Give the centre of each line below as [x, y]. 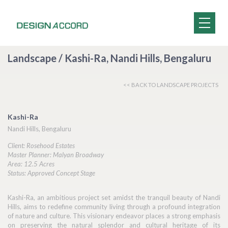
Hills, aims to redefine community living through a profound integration [114, 207]
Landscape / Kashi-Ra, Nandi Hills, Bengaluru [109, 58]
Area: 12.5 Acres [31, 164]
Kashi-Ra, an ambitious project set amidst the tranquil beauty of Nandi [114, 197]
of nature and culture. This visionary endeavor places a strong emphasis [114, 216]
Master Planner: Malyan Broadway [56, 155]
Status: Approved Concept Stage [51, 173]
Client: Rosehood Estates [41, 146]
